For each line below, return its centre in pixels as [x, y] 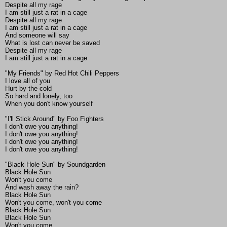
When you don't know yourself [49, 104]
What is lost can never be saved [52, 43]
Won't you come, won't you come [53, 203]
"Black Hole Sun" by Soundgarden [55, 165]
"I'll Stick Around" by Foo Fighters [54, 119]
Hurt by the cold [28, 89]
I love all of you [28, 81]
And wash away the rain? [42, 187]
